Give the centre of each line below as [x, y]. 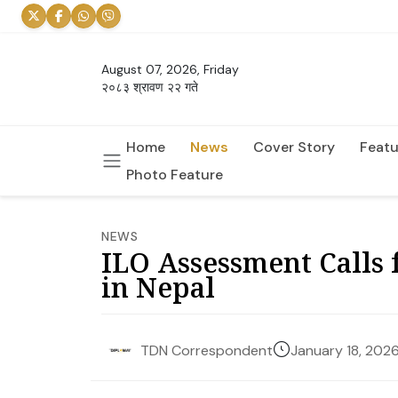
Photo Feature [175, 174]
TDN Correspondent [207, 351]
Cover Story [294, 147]
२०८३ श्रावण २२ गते [150, 88]
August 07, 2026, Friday [170, 70]
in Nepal [158, 287]
